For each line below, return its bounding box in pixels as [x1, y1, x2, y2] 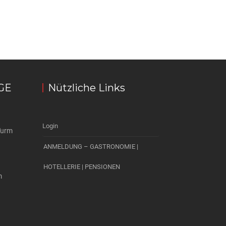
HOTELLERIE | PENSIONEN [43, 163, 120, 171]
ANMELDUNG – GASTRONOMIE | [43, 143, 138, 150]
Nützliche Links [47, 82, 125, 94]
